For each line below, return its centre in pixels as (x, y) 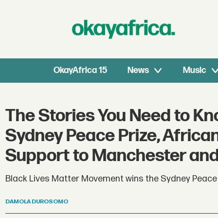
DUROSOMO (50, 202)
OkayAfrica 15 (81, 70)
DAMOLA (18, 202)
